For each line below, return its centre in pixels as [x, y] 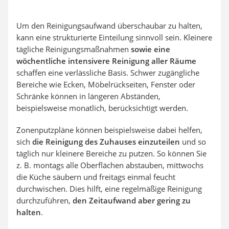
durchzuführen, [44, 201]
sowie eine [150, 49]
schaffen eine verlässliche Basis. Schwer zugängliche [108, 73]
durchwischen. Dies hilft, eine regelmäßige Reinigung [109, 189]
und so [193, 142]
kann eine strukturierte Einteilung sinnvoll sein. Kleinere [114, 38]
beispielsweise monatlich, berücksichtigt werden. [102, 108]
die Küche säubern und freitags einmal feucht [96, 177]
